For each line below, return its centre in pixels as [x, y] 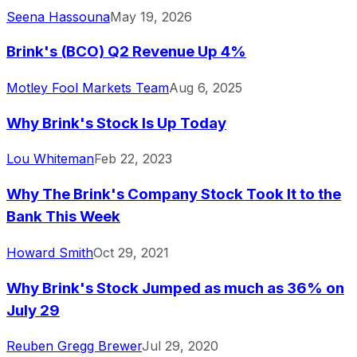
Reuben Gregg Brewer [74, 346]
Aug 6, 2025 [206, 87]
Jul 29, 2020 [180, 346]
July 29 [33, 310]
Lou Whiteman [50, 159]
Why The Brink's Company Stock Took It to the [174, 194]
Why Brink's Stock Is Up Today [116, 123]
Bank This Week [63, 217]
